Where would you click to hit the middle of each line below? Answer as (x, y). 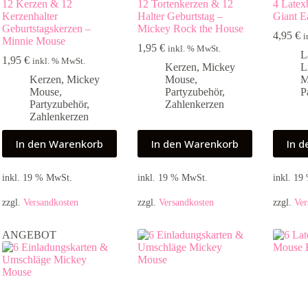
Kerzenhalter (30, 16)
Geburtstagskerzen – (47, 29)
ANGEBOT (30, 235)
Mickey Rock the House (191, 29)
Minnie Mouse (34, 41)
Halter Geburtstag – (180, 16)
